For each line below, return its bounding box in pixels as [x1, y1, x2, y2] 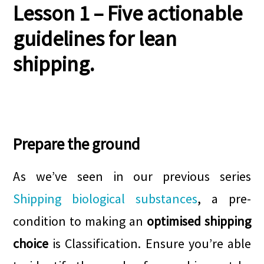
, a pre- [197, 190, 251, 207]
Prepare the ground [13, 133, 141, 154]
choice [13, 235, 49, 252]
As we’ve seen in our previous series [13, 167, 251, 184]
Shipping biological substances [13, 190, 197, 207]
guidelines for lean [13, 25, 177, 52]
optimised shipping [146, 212, 251, 229]
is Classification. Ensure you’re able [48, 235, 251, 252]
